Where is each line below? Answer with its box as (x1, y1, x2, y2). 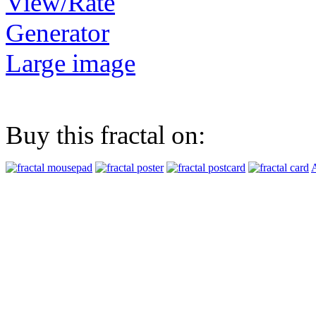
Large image (6, 48, 135, 78)
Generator (6, 18, 109, 47)
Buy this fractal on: (6, 120, 205, 150)
